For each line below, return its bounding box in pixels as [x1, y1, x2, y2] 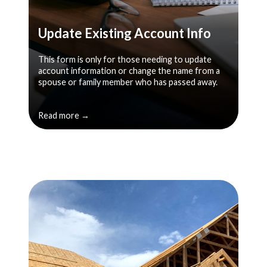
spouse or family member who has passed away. [38, 76, 219, 87]
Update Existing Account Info [38, 24, 211, 41]
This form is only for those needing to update [38, 54, 212, 64]
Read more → [38, 110, 89, 120]
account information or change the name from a [38, 65, 220, 76]
